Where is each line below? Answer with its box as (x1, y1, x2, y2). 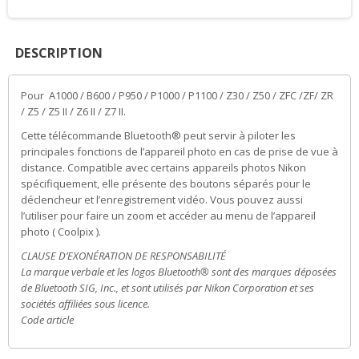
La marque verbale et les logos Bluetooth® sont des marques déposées (21, 264, 337, 279)
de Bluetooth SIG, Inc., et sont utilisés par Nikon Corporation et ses (21, 280, 314, 295)
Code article (21, 312, 74, 327)
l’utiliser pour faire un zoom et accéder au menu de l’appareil (21, 208, 316, 223)
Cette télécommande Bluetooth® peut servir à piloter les (21, 127, 296, 143)
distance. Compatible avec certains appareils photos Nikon (21, 159, 306, 175)
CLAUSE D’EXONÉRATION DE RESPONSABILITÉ (21, 248, 226, 263)
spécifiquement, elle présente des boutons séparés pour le (21, 175, 311, 191)
